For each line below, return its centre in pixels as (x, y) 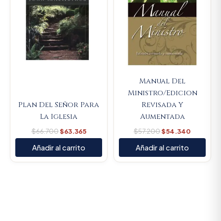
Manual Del (162, 81)
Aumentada (162, 117)
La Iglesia (59, 117)
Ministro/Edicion (162, 93)
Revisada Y (162, 105)
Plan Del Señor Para (59, 105)
